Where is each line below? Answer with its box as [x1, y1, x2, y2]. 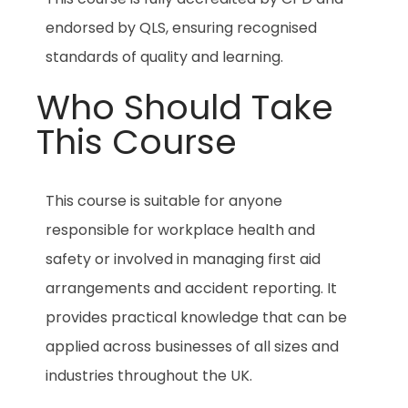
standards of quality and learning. [46, 46, 283, 67]
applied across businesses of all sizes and [46, 335, 339, 357]
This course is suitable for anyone [46, 189, 282, 211]
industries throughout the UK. [46, 364, 252, 386]
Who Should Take [36, 82, 333, 131]
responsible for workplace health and [46, 219, 315, 240]
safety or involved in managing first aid [46, 248, 321, 270]
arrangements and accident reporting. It [46, 277, 337, 299]
